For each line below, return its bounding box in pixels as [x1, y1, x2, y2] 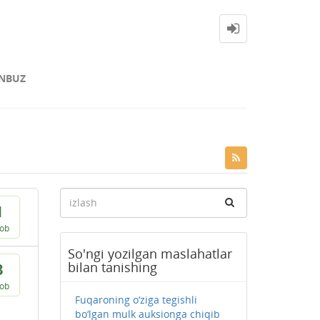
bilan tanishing [67, 259, 157, 276]
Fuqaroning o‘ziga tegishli [74, 293, 197, 306]
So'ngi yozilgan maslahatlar [67, 245, 232, 262]
